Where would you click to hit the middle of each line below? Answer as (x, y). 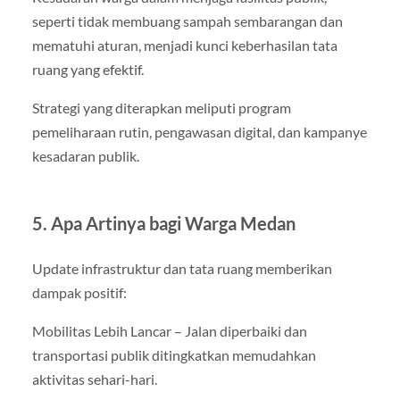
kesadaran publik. (85, 156)
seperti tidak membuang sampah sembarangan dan (187, 21)
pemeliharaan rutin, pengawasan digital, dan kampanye (199, 132)
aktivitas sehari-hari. (94, 379)
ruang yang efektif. (87, 69)
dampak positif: (79, 293)
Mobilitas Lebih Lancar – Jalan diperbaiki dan (169, 331)
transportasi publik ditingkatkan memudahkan (174, 355)
